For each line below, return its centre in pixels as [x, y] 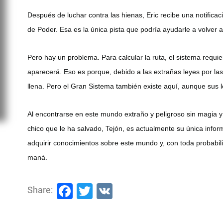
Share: [40, 190]
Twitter [117, 190]
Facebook [107, 190]
